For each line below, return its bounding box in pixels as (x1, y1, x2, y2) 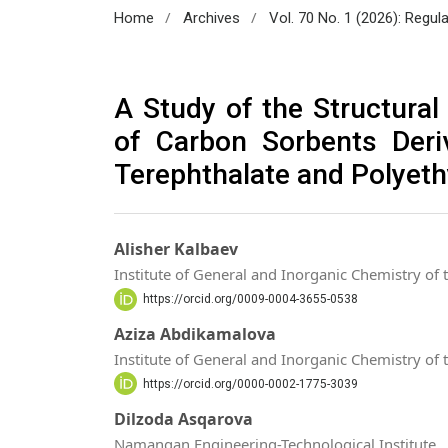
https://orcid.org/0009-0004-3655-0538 (142, 292, 358, 307)
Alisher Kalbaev (114, 238, 238, 261)
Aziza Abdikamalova (114, 322, 276, 345)
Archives (182, 8, 240, 27)
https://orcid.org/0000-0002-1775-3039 (142, 376, 358, 391)
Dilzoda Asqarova (114, 407, 253, 430)
